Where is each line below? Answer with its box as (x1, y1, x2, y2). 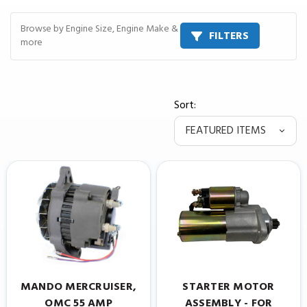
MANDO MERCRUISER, (20, 278, 137, 296)
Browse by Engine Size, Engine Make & (21, 21, 178, 37)
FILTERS (208, 27, 249, 45)
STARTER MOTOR (182, 278, 275, 296)
